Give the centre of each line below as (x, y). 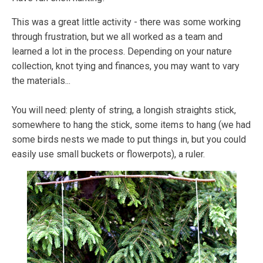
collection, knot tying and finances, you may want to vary (126, 66)
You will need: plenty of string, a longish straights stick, (124, 110)
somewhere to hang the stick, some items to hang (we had (131, 124)
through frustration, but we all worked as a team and (117, 36)
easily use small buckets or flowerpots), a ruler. (108, 154)
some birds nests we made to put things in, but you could (129, 139)
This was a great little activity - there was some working (126, 22)
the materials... (41, 80)
